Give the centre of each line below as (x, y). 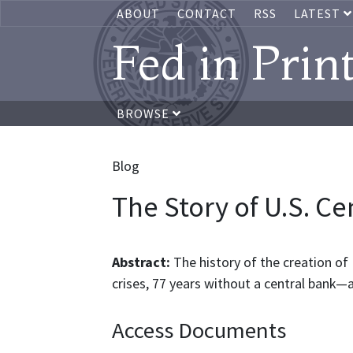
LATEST (319, 13)
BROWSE (145, 113)
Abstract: (143, 262)
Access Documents (199, 330)
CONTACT (207, 13)
